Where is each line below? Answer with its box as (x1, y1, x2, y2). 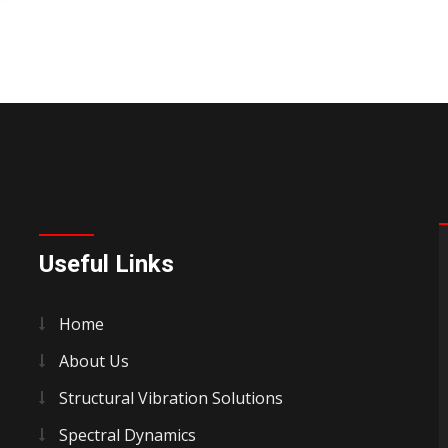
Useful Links (39, 250, 174, 279)
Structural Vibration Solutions (59, 387, 283, 410)
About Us (59, 350, 129, 373)
